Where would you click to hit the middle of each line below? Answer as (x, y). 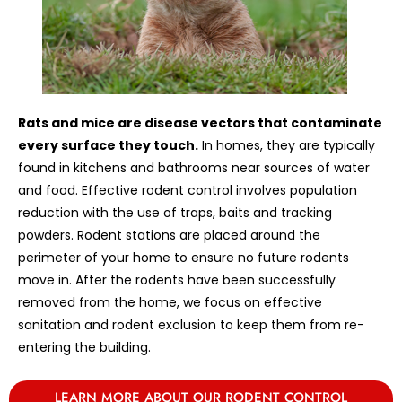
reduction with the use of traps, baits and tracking (175, 212)
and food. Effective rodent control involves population (188, 190)
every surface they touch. (108, 145)
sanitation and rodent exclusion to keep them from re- (191, 324)
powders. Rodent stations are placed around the (169, 235)
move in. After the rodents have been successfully (177, 280)
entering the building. (84, 347)
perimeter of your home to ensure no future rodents (184, 257)
